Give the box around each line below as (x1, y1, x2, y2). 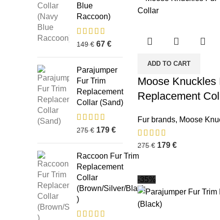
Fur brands (137, 115, 175, 124)
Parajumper (77, 66, 117, 74)
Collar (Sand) (77, 98, 123, 107)
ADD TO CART (147, 60, 191, 68)
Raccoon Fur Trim (77, 152, 139, 160)
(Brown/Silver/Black (77, 184, 145, 192)
